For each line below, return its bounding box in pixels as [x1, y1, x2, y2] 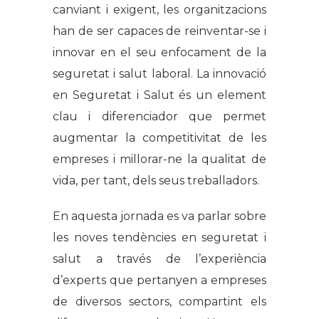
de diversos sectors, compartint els [53, 295, 266, 309]
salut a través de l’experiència [53, 252, 266, 266]
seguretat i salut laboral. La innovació [53, 67, 266, 81]
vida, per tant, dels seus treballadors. [53, 174, 259, 188]
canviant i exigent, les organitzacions [53, 3, 266, 17]
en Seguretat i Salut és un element [53, 88, 266, 103]
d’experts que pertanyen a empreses [53, 273, 266, 288]
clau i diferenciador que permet [53, 110, 266, 124]
